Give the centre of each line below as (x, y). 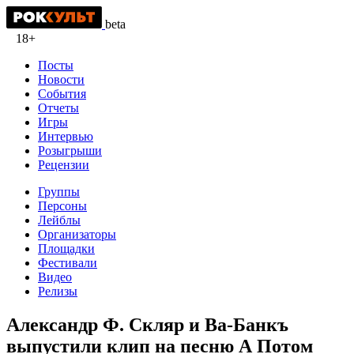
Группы (59, 192)
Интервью (66, 136)
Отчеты (58, 108)
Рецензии (64, 165)
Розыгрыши (70, 151)
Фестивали (68, 263)
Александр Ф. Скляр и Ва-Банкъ (147, 325)
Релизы (58, 291)
